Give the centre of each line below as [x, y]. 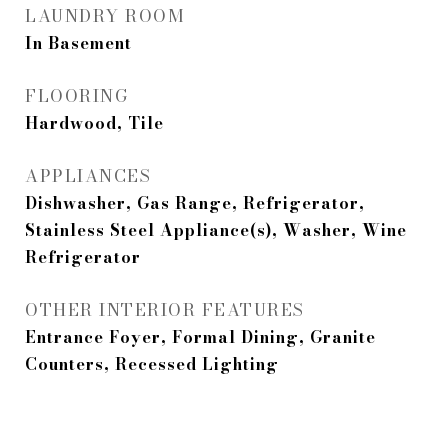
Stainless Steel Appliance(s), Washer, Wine [216, 230]
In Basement [78, 43]
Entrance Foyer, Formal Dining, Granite [200, 337]
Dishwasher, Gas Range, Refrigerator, [195, 203]
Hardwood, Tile [94, 123]
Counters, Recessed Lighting [152, 364]
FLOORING [76, 96]
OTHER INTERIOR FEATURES [165, 310]
